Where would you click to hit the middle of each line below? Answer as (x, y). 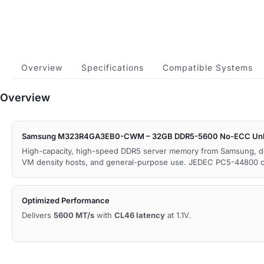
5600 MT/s (74, 215)
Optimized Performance (66, 200)
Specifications (113, 67)
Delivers (38, 215)
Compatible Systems (208, 67)
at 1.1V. (178, 215)
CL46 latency (140, 215)
